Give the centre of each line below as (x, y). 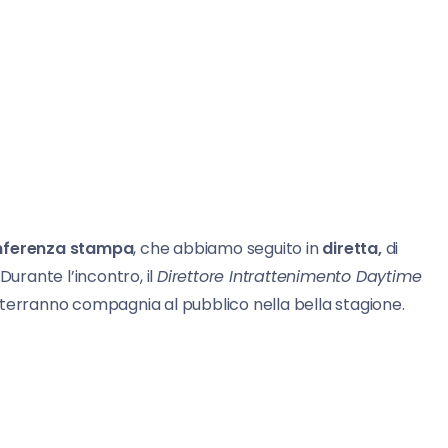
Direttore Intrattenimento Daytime (289, 276)
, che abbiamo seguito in (228, 248)
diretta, (352, 248)
